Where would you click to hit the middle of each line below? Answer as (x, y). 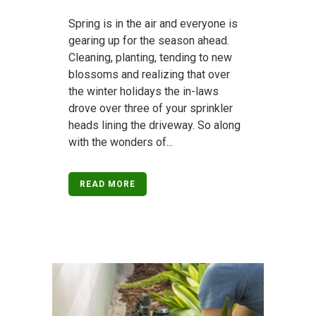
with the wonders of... (121, 142)
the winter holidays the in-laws (144, 91)
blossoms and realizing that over (149, 74)
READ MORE (108, 184)
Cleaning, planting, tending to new (150, 57)
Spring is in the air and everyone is (153, 23)
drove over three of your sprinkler (151, 108)
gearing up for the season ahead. (149, 40)
